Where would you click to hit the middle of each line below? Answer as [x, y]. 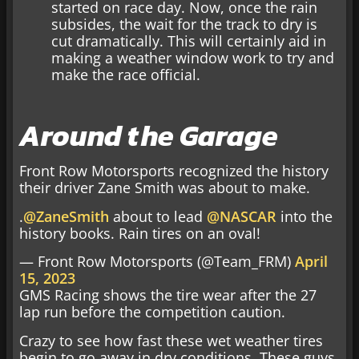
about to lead [158, 216]
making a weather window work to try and [193, 58]
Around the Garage [149, 136]
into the [305, 216]
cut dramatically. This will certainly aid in [189, 41]
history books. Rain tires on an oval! [140, 233]
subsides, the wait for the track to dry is [184, 24]
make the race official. [126, 75]
